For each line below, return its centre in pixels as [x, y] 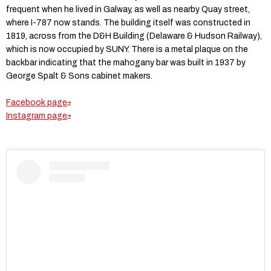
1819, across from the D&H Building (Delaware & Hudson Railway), [134, 36]
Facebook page [37, 102]
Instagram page [37, 116]
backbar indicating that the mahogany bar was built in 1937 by [126, 62]
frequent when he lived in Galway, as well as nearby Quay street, [128, 9]
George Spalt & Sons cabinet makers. [80, 76]
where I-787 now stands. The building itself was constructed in [128, 22]
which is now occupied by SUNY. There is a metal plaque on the [127, 49]
